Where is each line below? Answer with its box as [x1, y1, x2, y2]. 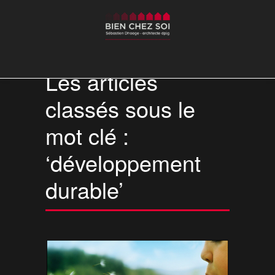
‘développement [45, 147, 201, 178]
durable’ [45, 174, 123, 205]
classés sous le [45, 93, 195, 124]
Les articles [45, 66, 158, 97]
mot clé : [45, 120, 129, 151]
